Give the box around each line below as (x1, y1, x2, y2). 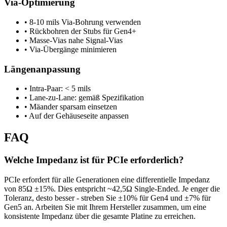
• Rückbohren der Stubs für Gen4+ (24, 27, 136, 36)
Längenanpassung (4, 63, 81, 74)
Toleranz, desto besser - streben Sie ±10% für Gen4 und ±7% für (4, 194, 211, 202)
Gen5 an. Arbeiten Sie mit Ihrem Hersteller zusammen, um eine (4, 203, 206, 211)
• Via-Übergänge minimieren (24, 45, 117, 54)
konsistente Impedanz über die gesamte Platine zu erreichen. (4, 212, 196, 220)
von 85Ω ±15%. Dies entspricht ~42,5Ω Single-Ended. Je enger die (4, 184, 220, 193)
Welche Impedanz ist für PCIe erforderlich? (4, 155, 184, 166)
